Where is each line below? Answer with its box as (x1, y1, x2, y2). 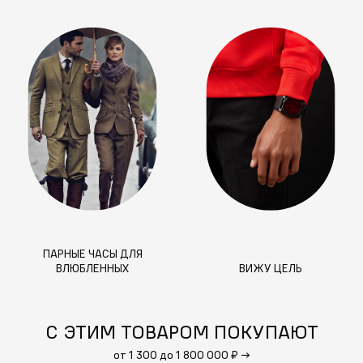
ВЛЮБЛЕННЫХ (56, 261, 129, 276)
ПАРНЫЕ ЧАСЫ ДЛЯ (42, 246, 143, 262)
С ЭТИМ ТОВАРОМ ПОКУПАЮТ (45, 318, 318, 344)
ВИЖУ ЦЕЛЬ (239, 261, 302, 276)
